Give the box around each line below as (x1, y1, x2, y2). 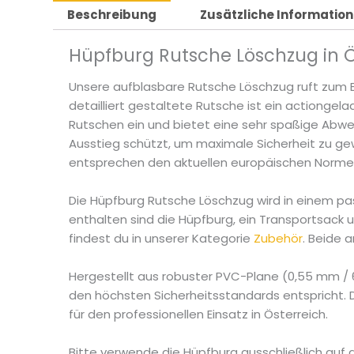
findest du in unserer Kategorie (69, 230, 254, 247)
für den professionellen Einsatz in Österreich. (69, 306, 329, 323)
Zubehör (254, 230, 303, 247)
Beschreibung (67, 6, 157, 24)
